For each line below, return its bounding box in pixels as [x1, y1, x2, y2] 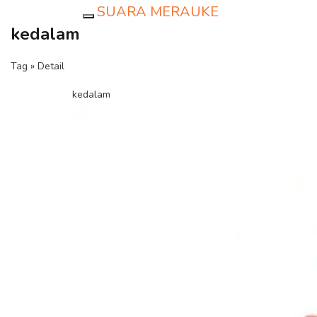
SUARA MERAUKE [97, 2, 219, 21]
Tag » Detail [11, 59, 64, 73]
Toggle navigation [88, 17, 168, 30]
